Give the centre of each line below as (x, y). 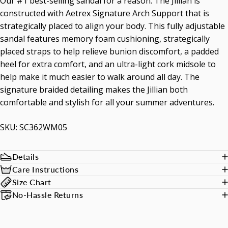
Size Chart (32, 182)
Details (26, 156)
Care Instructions (46, 169)
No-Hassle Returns (48, 195)
